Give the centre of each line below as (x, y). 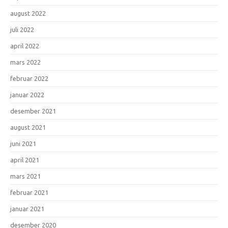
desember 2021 (33, 111)
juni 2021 (23, 143)
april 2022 (25, 46)
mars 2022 (25, 62)
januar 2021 (27, 208)
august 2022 (28, 13)
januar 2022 (27, 94)
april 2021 (25, 160)
